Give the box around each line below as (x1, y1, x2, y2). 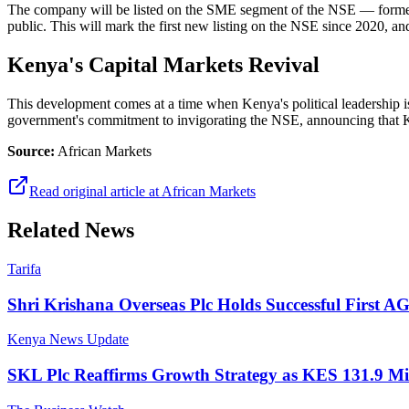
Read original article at (29, 184, 162, 200)
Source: (7, 143, 55, 160)
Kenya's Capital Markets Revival (7, 53, 320, 78)
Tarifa (7, 260, 41, 277)
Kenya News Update (7, 331, 129, 348)
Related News (7, 217, 134, 242)
